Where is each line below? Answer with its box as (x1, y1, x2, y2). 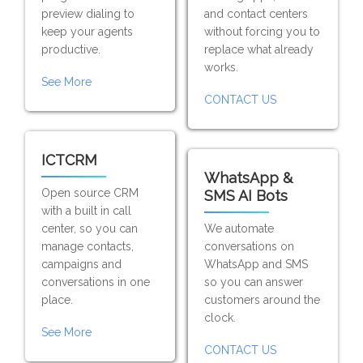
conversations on (203, 240, 294, 253)
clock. (203, 311, 236, 324)
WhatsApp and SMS (203, 258, 308, 271)
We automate (203, 222, 274, 235)
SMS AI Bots (203, 187, 288, 204)
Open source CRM (41, 186, 139, 199)
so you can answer (203, 275, 303, 288)
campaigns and (41, 258, 122, 271)
